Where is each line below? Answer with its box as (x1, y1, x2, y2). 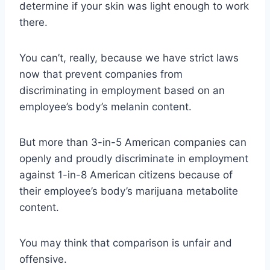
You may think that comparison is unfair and (19, 236, 232, 249)
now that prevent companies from (19, 67, 183, 80)
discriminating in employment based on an (19, 84, 225, 96)
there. (19, 16, 48, 28)
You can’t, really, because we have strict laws (19, 51, 239, 64)
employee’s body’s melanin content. (19, 100, 192, 113)
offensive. (19, 253, 67, 265)
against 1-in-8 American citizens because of (19, 168, 233, 181)
